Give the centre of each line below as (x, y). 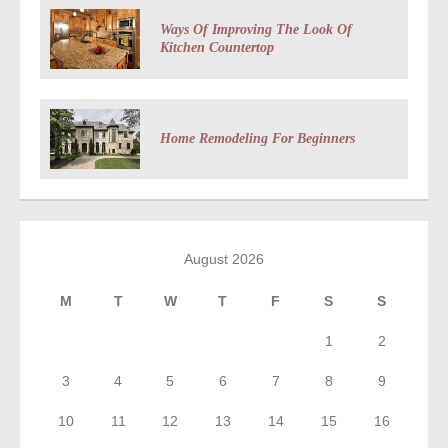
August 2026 (224, 258)
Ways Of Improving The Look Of (256, 29)
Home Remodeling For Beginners (257, 138)
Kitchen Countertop (217, 47)
